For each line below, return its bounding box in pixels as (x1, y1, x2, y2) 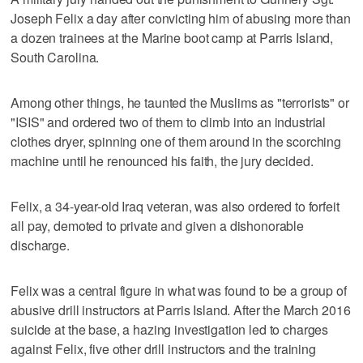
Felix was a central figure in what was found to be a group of (11, 280, 347, 300)
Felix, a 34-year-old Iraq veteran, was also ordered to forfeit (11, 196, 340, 216)
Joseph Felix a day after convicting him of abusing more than (11, 8, 351, 28)
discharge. (11, 235, 70, 254)
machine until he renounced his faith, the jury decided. (11, 151, 314, 170)
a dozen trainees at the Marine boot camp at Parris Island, (11, 28, 334, 47)
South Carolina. (11, 47, 100, 66)
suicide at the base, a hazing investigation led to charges (11, 319, 329, 339)
